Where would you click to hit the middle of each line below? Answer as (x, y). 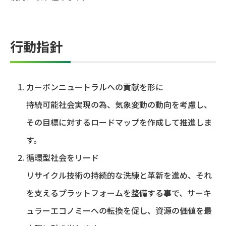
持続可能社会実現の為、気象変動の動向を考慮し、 (119, 104)
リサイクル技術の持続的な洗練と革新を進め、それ (119, 175)
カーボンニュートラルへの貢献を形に (95, 87)
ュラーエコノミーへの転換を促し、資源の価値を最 (119, 210)
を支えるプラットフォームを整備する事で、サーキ (119, 192)
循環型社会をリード (63, 157)
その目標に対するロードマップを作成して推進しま (119, 122)
